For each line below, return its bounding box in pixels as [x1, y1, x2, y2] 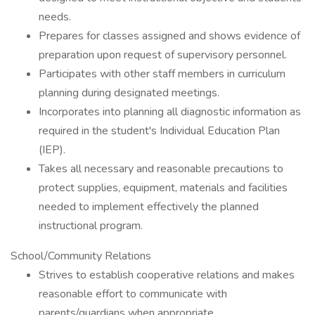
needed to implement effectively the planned [39, 199, 259, 214]
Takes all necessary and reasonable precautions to [39, 161, 283, 176]
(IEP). [39, 142, 65, 157]
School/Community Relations [11, 248, 151, 264]
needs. [39, 9, 71, 25]
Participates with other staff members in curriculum [39, 66, 285, 82]
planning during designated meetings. [39, 85, 219, 101]
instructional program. [39, 218, 143, 233]
